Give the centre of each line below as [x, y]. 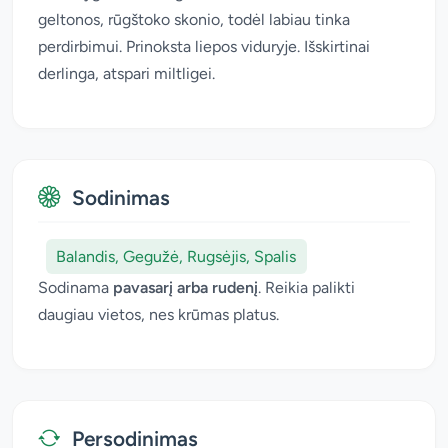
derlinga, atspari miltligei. [126, 73]
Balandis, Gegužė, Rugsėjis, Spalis [176, 256]
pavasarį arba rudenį [185, 288]
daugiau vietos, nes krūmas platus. [158, 315]
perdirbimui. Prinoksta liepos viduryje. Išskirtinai [204, 46]
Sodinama [75, 288]
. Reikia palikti [306, 288]
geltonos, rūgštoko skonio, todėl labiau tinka [194, 19]
